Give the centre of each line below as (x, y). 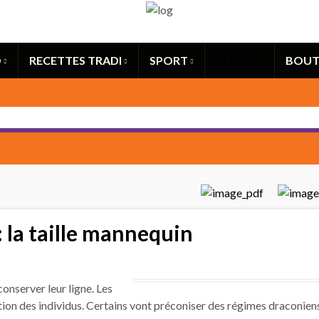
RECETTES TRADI (77, 60)
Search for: (173, 26)
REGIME (238, 60)
